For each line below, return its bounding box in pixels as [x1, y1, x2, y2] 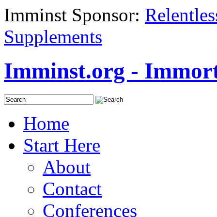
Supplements [4, 26, 102, 47]
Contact [43, 178, 102, 199]
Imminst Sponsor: [4, 4, 145, 25]
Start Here [23, 134, 100, 155]
